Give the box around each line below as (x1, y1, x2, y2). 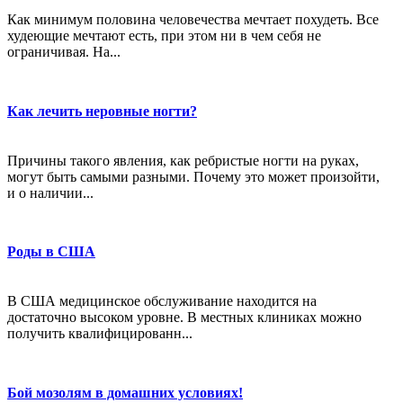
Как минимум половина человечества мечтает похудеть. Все (7, 12, 379, 28)
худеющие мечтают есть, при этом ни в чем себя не (7, 28, 321, 44)
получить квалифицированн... (7, 326, 193, 342)
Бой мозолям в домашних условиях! (7, 384, 243, 400)
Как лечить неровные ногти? (7, 103, 197, 119)
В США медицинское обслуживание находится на (7, 293, 317, 309)
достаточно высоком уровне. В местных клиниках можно (7, 309, 362, 326)
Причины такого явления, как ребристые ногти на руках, (7, 152, 359, 168)
